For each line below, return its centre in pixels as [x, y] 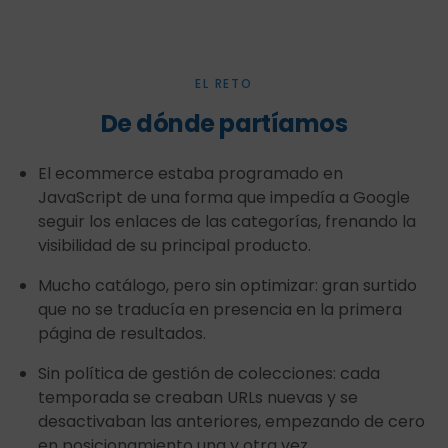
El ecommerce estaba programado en [190, 173]
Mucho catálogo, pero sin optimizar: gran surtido [227, 285]
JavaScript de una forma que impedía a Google [223, 197]
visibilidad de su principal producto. [174, 245]
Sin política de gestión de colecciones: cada [208, 373]
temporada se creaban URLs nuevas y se [197, 397]
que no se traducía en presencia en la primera [219, 309]
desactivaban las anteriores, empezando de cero [231, 421]
